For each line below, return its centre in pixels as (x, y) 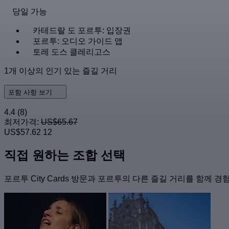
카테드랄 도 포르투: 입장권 (82, 30)
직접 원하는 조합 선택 (65, 155)
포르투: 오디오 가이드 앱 (78, 41)
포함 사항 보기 (31, 92)
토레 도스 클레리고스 (72, 52)
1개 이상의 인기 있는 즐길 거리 (61, 71)
